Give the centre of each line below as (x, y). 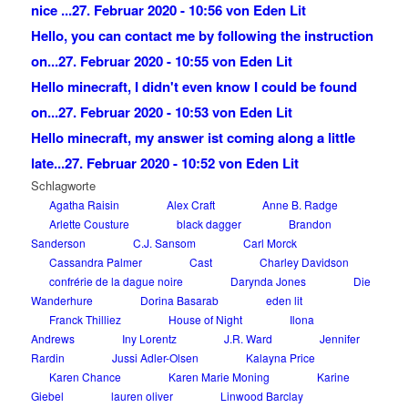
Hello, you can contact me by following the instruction (202, 36)
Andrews (52, 339)
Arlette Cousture (89, 224)
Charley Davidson (304, 262)
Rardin (47, 358)
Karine (333, 377)
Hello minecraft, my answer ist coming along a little (193, 138)
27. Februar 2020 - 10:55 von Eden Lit (175, 61)
